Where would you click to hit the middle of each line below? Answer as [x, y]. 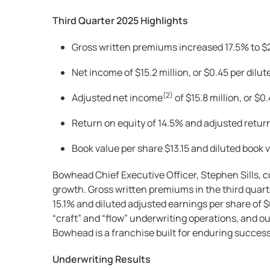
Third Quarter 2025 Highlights [120, 20]
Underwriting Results [102, 259]
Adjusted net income [117, 98]
